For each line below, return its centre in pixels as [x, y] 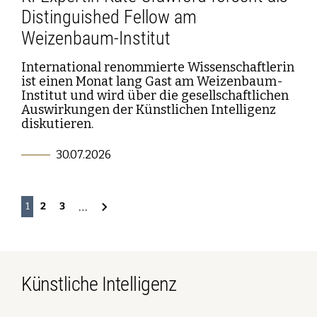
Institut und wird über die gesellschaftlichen [155, 95]
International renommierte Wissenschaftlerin [158, 67]
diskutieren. [57, 123]
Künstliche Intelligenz [99, 284]
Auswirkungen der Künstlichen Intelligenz [149, 109]
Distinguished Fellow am [109, 17]
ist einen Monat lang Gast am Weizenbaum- [152, 81]
